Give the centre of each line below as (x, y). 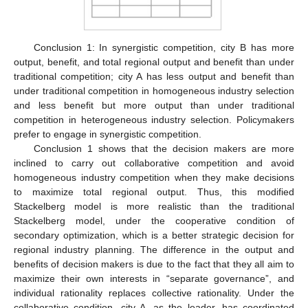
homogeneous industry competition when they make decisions (154, 177)
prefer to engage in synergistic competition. (108, 134)
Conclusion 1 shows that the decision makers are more (164, 148)
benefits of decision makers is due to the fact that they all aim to (154, 264)
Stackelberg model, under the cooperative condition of (154, 220)
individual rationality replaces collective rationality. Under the (154, 293)
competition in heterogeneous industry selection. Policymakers (154, 119)
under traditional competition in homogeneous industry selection (154, 90)
